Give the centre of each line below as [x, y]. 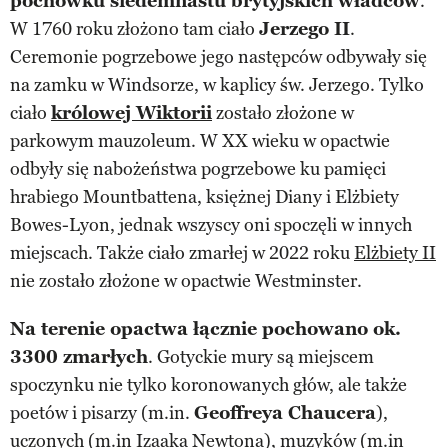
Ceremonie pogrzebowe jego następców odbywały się [218, 56]
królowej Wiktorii [131, 112]
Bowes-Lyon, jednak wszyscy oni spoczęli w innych [211, 224]
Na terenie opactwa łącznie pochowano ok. [205, 328]
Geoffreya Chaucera [285, 412]
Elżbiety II [395, 252]
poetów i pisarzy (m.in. [102, 412]
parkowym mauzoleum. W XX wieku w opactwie [200, 140]
